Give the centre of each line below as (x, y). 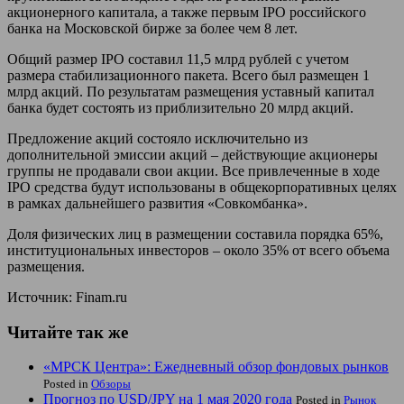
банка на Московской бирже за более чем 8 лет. (152, 28)
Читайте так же (68, 332)
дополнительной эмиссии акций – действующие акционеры (193, 154)
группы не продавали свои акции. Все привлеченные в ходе (193, 170)
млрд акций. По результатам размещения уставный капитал (191, 91)
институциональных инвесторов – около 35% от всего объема (198, 250)
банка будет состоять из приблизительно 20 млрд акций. (180, 107)
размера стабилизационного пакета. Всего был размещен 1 (188, 75)
